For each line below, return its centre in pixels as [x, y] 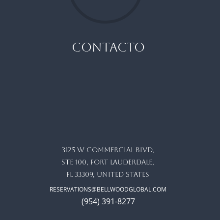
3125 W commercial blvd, [108, 150]
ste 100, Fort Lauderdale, [108, 162]
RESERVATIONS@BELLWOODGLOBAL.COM [108, 190]
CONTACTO [108, 48]
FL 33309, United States [108, 174]
